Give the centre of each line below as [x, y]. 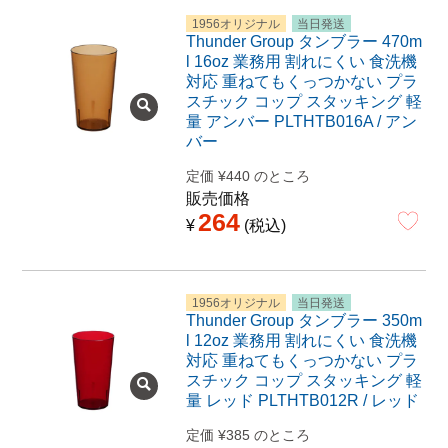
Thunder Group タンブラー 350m [303, 320]
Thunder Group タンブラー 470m [303, 41]
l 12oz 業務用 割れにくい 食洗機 [301, 340]
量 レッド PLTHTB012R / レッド [302, 400]
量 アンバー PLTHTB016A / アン [301, 121]
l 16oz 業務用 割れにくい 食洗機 [301, 61]
